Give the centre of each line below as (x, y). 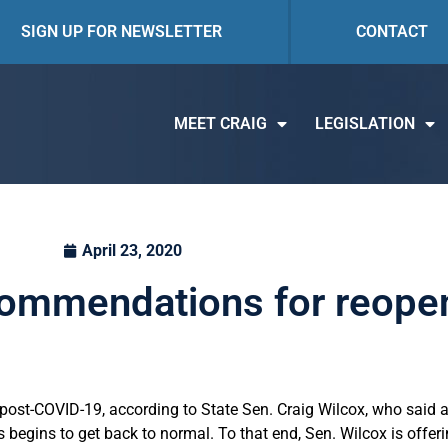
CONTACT (391, 31)
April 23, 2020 (131, 250)
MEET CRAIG (221, 123)
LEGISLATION (365, 123)
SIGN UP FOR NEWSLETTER (122, 31)
